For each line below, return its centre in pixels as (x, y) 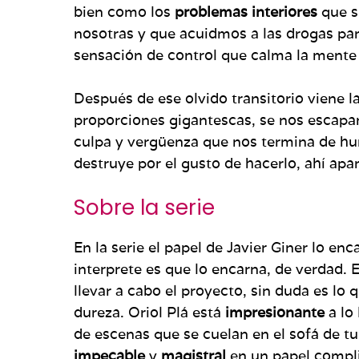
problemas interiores (246, 11)
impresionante (277, 312)
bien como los (124, 11)
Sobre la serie (144, 207)
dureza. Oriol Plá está (149, 312)
